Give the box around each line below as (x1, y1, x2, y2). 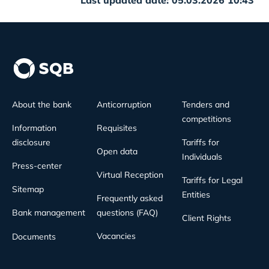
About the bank (12, 99, 71, 110)
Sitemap (12, 184, 44, 195)
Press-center (12, 160, 62, 171)
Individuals (181, 151, 222, 162)
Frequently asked (97, 193, 163, 204)
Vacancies (97, 231, 136, 241)
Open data (97, 146, 138, 157)
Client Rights (181, 213, 231, 223)
